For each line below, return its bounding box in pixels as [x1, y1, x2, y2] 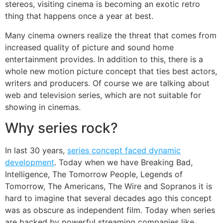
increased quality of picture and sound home [5, 42, 174, 52]
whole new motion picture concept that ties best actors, [5, 66, 217, 76]
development [5, 157, 54, 168]
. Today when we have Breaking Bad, [54, 157, 193, 168]
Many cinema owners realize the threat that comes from [5, 30, 217, 40]
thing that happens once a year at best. [5, 11, 153, 21]
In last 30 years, [5, 145, 67, 156]
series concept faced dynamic [67, 145, 181, 156]
